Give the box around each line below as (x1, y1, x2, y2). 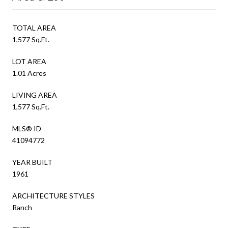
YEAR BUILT (12, 157, 52, 166)
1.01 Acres (12, 68, 46, 77)
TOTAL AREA (12, 23, 56, 32)
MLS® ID (12, 124, 41, 133)
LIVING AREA (12, 90, 57, 99)
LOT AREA (12, 56, 46, 66)
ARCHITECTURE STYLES (12, 191, 95, 200)
